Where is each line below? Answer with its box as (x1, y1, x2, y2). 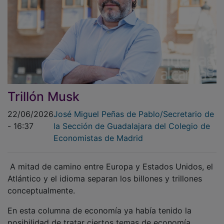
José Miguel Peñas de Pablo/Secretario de (53, 101, 214, 112)
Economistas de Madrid (53, 125, 143, 136)
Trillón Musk (7, 81, 79, 97)
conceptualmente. (7, 178, 77, 188)
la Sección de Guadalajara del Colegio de (53, 113, 210, 124)
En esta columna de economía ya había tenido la (7, 198, 191, 208)
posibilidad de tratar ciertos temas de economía (7, 210, 190, 220)
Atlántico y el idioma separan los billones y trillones (7, 166, 202, 176)
